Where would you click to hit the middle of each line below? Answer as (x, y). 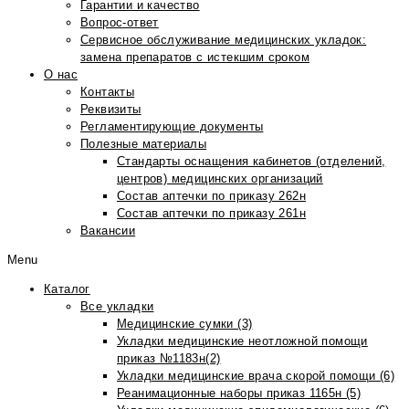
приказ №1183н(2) (169, 358)
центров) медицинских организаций (220, 178)
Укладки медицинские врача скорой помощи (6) (256, 376)
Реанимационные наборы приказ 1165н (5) (239, 393)
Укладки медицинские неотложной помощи (242, 341)
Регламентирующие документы (172, 126)
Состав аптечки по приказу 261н (211, 213)
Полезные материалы (144, 144)
